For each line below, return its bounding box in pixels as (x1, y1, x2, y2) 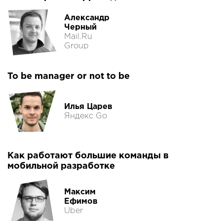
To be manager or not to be (7, 73, 130, 81)
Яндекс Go (64, 112, 107, 120)
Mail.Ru (64, 33, 92, 41)
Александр (64, 14, 110, 22)
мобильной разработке (7, 162, 115, 171)
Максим (64, 188, 96, 196)
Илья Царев (64, 103, 112, 111)
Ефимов (64, 197, 98, 205)
